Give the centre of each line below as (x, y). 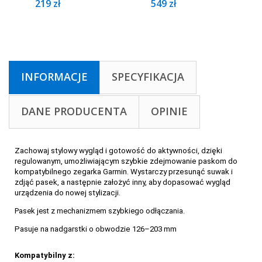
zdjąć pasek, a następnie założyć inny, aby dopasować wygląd (123, 182)
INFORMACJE (54, 76)
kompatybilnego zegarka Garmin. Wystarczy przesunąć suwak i (124, 171)
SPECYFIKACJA (148, 76)
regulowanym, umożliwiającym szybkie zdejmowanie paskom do (126, 161)
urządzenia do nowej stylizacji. (68, 192)
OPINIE (169, 111)
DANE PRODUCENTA (74, 111)
